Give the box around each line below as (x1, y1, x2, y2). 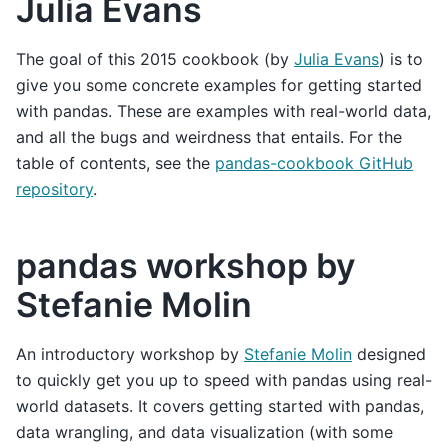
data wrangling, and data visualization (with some (16, 422, 393, 443)
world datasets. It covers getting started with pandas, (16, 396, 424, 417)
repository (16, 179, 93, 200)
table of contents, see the (16, 153, 215, 174)
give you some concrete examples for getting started (16, 75, 422, 96)
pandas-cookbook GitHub (215, 153, 413, 174)
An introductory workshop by (16, 344, 244, 365)
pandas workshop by (16, 245, 356, 287)
